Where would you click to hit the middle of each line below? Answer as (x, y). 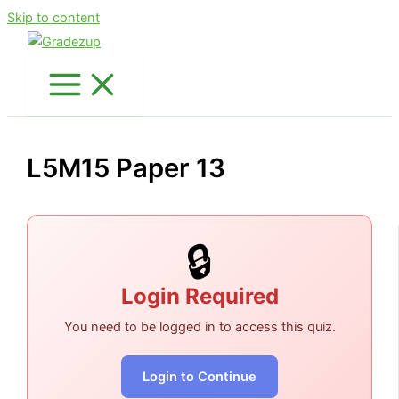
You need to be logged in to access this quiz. (199, 327)
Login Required (199, 297)
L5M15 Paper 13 (126, 168)
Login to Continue (199, 377)
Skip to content (53, 18)
